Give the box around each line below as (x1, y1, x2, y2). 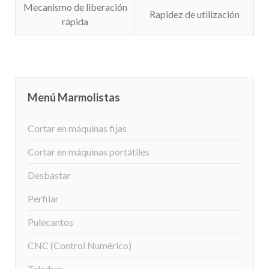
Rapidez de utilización (149, 8, 240, 20)
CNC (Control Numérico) (28, 239, 131, 251)
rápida (62, 15, 88, 27)
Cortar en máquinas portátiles (28, 145, 150, 157)
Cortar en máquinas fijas (28, 122, 127, 134)
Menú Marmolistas (28, 90, 120, 104)
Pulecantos (28, 216, 73, 228)
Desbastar (28, 169, 71, 181)
